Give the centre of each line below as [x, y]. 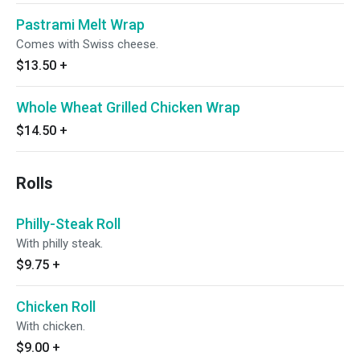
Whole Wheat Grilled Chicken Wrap [128, 107]
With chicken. [51, 326]
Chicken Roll [56, 307]
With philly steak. [59, 243]
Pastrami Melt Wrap [80, 25]
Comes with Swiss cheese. [87, 44]
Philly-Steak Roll [68, 224]
